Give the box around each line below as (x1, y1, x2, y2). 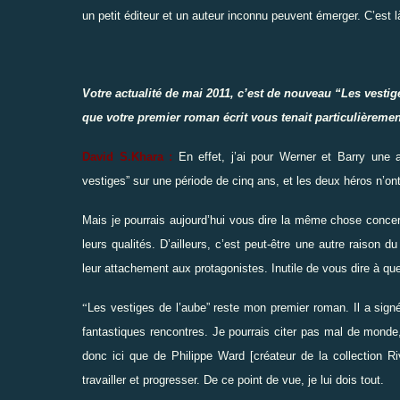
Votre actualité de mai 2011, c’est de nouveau (82, 86, 336, 100)
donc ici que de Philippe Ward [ (82, 348, 254, 362)
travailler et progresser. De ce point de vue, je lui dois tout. (82, 372, 384, 387)
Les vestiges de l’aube (87, 300, 206, 314)
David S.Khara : (82, 149, 173, 163)
